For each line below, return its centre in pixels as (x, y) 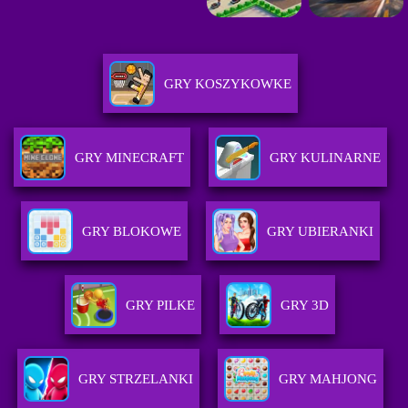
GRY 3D (305, 306)
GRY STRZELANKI (135, 379)
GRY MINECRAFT (129, 158)
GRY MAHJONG (327, 379)
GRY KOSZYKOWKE (227, 84)
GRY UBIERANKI (320, 232)
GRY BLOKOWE (131, 232)
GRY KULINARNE (325, 158)
